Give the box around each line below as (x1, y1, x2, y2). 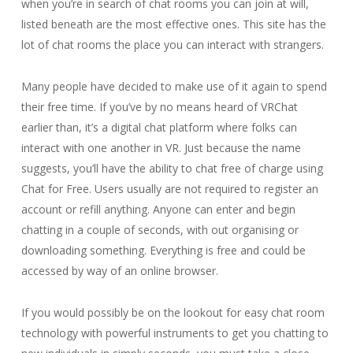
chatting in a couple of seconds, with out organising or (20, 222, 299, 237)
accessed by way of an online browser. (20, 263, 218, 278)
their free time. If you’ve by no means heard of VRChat (20, 99, 298, 114)
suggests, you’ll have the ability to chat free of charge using (20, 161, 323, 176)
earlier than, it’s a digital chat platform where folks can (20, 120, 297, 135)
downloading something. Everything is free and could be (20, 243, 306, 258)
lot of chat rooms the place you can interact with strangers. (20, 37, 324, 52)
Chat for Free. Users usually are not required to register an (20, 181, 318, 196)
